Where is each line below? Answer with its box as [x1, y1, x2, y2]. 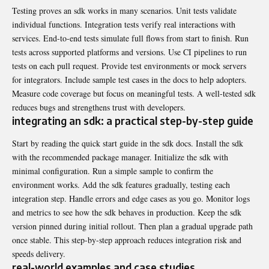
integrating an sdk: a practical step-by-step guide [12, 113, 253, 127]
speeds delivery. [12, 248, 65, 260]
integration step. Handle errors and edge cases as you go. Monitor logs [12, 193, 250, 205]
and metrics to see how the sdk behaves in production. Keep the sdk [12, 207, 241, 219]
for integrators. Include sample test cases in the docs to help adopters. [12, 73, 247, 85]
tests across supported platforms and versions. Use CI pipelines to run [12, 46, 247, 58]
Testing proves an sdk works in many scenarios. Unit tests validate [12, 4, 237, 16]
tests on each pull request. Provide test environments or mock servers [12, 59, 246, 71]
